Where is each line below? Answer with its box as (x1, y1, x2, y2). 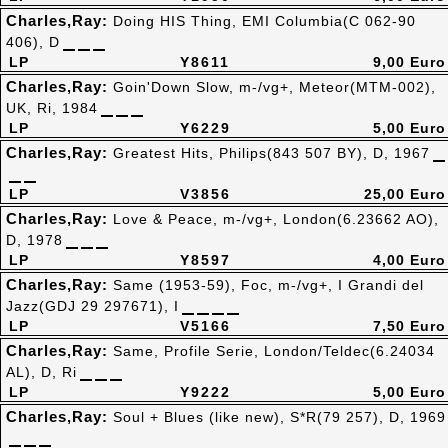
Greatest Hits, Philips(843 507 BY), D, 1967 (113, 145, 430, 161)
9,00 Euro (373, 54, 446, 70)
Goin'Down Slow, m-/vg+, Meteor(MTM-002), (113, 79, 436, 95)
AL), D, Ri (6, 364, 77, 380)
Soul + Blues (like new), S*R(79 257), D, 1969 (113, 409, 446, 425)
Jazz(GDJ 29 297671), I (6, 298, 179, 314)
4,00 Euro (373, 252, 446, 268)
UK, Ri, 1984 (6, 100, 98, 116)
